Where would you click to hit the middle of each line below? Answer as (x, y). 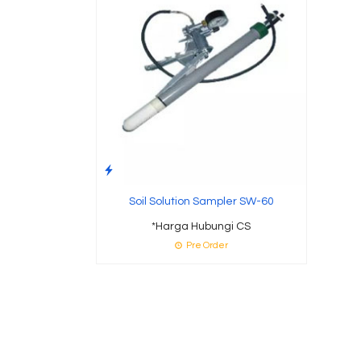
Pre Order (206, 245)
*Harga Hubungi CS (201, 226)
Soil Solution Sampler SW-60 (201, 201)
